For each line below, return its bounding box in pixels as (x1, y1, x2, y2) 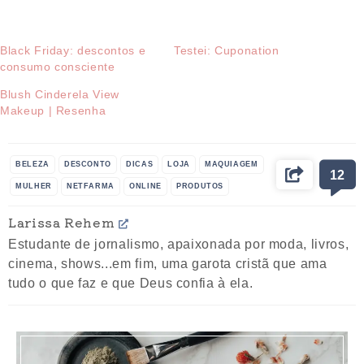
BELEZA (15, 159, 50, 168)
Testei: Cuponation (174, 43, 279, 57)
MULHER (15, 181, 52, 190)
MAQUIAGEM (204, 159, 258, 168)
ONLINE (129, 181, 162, 190)
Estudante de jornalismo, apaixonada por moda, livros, (8, 236, 349, 251)
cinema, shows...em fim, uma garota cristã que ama (8, 255, 327, 271)
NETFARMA (66, 181, 115, 190)
